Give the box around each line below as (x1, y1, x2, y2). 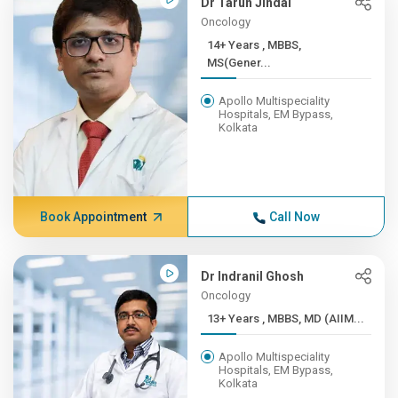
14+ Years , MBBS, (207, 38, 263, 52)
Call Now (268, 210, 320, 224)
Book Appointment (39, 210, 147, 224)
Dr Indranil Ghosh (201, 269, 305, 283)
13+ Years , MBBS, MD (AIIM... (262, 312, 365, 325)
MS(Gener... (207, 56, 272, 69)
